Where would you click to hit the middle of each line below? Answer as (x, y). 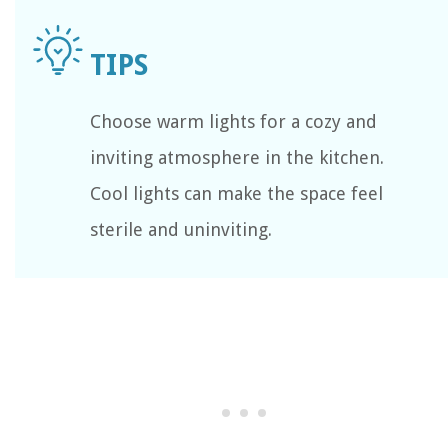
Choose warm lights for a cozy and (233, 122)
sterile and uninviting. (181, 230)
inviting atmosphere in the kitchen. (237, 158)
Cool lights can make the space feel (236, 194)
